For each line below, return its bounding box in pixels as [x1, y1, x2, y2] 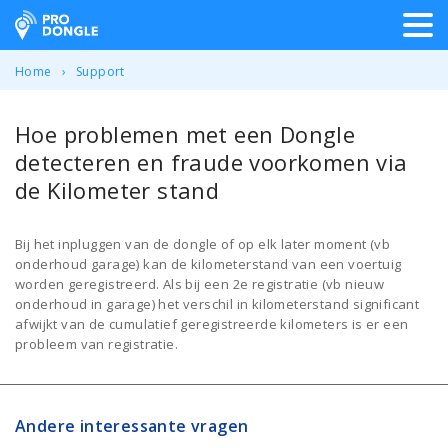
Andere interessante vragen [15, 415, 249, 437]
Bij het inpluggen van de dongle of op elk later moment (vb [15, 235, 391, 253]
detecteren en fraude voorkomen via [15, 147, 408, 177]
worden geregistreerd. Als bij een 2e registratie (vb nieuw [15, 275, 385, 293]
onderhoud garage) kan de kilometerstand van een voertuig [15, 255, 402, 273]
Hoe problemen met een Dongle [15, 119, 356, 149]
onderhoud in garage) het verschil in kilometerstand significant [15, 295, 420, 313]
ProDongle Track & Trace [14, 10, 260, 37]
